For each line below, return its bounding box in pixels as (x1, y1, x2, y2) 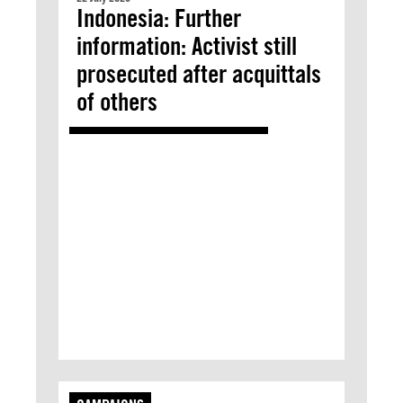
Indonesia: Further (76, 3, 241, 33)
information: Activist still (76, 31, 297, 61)
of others (76, 86, 157, 117)
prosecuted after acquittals (76, 58, 321, 89)
